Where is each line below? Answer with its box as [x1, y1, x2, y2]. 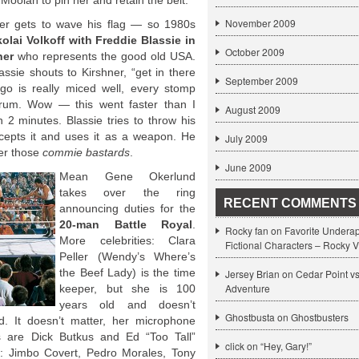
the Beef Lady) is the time [59, 266, 196, 279]
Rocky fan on [225, 224, 284, 237]
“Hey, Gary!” [260, 339, 312, 353]
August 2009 [225, 103, 280, 116]
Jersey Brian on [225, 267, 296, 280]
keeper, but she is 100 [59, 282, 196, 295]
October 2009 [225, 45, 284, 58]
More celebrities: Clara [59, 234, 196, 247]
